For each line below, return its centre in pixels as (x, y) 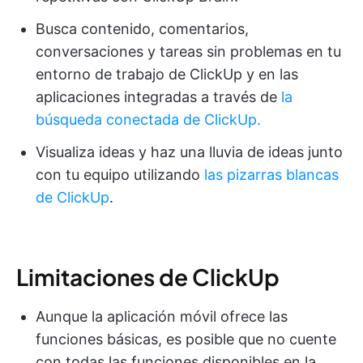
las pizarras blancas (271, 175)
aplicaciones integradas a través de (158, 97)
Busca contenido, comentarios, (142, 29)
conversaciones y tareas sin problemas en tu (188, 52)
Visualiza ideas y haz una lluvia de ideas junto (189, 152)
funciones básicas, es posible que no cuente (186, 340)
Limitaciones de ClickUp (148, 277)
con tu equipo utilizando (120, 175)
